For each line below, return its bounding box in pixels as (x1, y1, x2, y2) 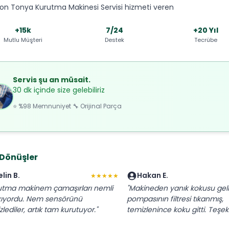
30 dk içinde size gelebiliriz (13, 84, 105, 95)
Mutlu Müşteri (4, 36, 43, 44)
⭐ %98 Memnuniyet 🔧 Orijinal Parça (13, 101, 122, 110)
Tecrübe (194, 36, 218, 44)
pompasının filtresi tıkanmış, (127, 194, 223, 204)
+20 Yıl (193, 25, 219, 36)
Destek (104, 36, 124, 44)
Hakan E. (137, 170, 168, 181)
